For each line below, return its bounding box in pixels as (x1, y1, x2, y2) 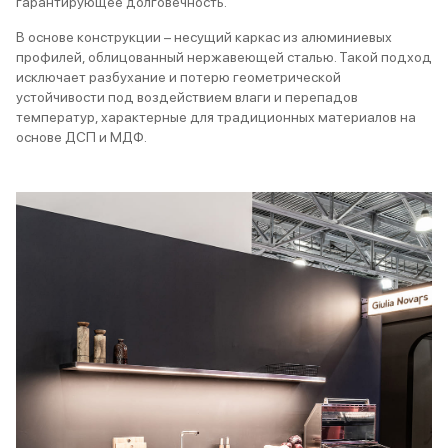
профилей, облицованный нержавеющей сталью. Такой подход (16, 49, 432, 66)
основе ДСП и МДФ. (16, 129, 147, 146)
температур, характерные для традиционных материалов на (16, 109, 416, 126)
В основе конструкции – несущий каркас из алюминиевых (16, 29, 392, 46)
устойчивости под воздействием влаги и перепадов (16, 89, 358, 106)
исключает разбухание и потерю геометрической (16, 69, 341, 86)
